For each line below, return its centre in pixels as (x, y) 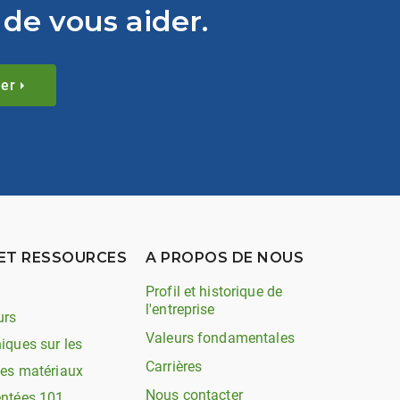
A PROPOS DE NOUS (225, 258)
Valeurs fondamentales (220, 338)
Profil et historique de (214, 292)
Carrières (174, 367)
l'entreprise (180, 309)
